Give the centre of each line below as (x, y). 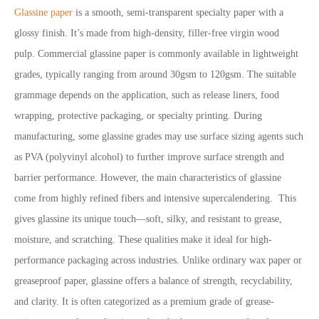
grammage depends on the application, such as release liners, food (147, 95)
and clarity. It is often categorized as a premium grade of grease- (144, 302)
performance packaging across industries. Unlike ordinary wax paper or (158, 260)
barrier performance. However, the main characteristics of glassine (148, 178)
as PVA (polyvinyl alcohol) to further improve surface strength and (149, 157)
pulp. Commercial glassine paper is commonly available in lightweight (156, 54)
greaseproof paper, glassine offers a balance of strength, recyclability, (153, 281)
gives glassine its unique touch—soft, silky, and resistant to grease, (148, 219)
